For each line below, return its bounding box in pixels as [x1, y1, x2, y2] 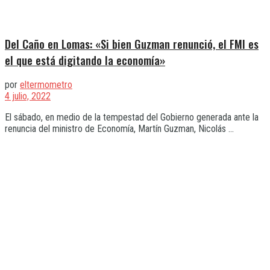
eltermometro [20, 79, 72, 91]
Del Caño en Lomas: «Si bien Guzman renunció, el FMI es [5, 35, 259, 52]
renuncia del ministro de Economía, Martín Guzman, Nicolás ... [5, 123, 234, 135]
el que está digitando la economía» [5, 51, 165, 68]
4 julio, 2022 [5, 90, 51, 102]
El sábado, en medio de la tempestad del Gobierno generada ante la [5, 111, 259, 124]
